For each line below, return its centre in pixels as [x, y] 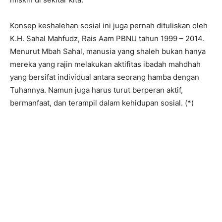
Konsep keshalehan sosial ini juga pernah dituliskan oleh [109, 26]
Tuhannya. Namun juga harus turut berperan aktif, [96, 90]
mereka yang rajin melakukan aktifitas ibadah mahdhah [105, 64]
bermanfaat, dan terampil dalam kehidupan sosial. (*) [102, 103]
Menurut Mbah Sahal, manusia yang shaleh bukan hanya [108, 52]
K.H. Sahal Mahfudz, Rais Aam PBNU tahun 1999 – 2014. [107, 39]
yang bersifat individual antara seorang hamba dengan [105, 77]
